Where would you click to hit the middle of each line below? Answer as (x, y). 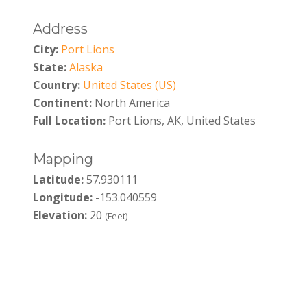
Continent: (62, 103)
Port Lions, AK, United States (180, 121)
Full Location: (69, 121)
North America (131, 103)
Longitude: (62, 197)
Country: (56, 85)
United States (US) (129, 85)
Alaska (86, 67)
